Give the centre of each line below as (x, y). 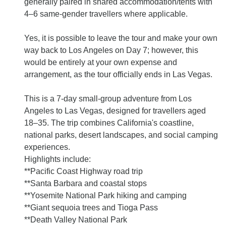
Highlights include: (58, 159)
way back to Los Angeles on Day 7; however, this (111, 50)
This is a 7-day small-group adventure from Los (108, 99)
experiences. (47, 147)
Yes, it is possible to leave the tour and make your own (121, 38)
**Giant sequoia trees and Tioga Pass (91, 208)
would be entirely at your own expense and (101, 63)
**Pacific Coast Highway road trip (83, 172)
